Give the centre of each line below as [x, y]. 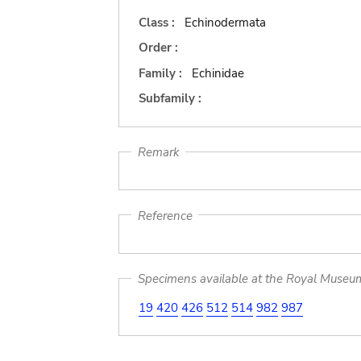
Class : [158, 22]
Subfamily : [170, 98]
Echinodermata [225, 22]
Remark [158, 152]
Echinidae [218, 73]
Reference [165, 215]
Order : [158, 48]
